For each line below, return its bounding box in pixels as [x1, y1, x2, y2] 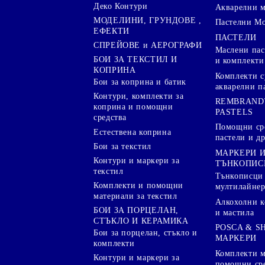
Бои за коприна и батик [93, 77, 186, 87]
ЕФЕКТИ [93, 26, 130, 35]
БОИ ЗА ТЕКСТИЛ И [93, 55, 178, 64]
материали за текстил [93, 191, 177, 201]
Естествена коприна [93, 127, 172, 137]
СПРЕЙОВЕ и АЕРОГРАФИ [93, 40, 202, 50]
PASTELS [215, 107, 254, 117]
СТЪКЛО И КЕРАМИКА [93, 216, 189, 226]
